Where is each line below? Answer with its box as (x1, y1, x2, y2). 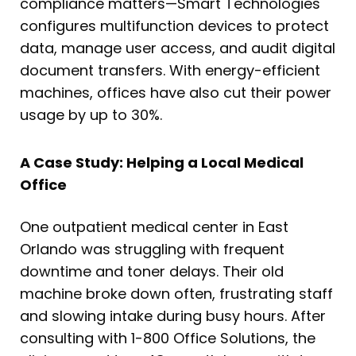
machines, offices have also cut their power (20, 83, 331, 103)
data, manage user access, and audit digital (20, 38, 335, 59)
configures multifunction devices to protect (20, 16, 329, 37)
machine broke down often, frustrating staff (20, 283, 333, 304)
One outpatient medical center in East (20, 216, 288, 237)
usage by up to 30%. (20, 105, 162, 126)
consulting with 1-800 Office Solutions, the (20, 327, 315, 348)
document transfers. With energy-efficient (20, 60, 320, 81)
